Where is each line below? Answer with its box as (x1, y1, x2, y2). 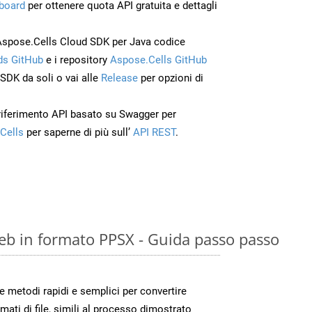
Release (101, 71, 138, 84)
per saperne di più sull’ (24, 125, 130, 139)
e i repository (43, 53, 110, 66)
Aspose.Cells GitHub (110, 53, 207, 66)
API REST (130, 125, 175, 139)
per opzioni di (138, 71, 203, 84)
